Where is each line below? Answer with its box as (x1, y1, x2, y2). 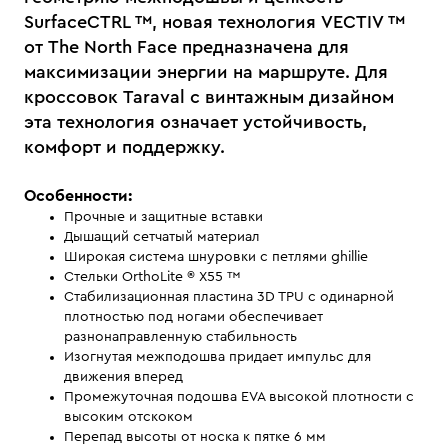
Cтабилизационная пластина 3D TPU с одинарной (64, 290, 394, 304)
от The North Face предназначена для (24, 38, 349, 56)
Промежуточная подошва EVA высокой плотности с (64, 390, 414, 404)
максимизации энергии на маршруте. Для (24, 63, 388, 81)
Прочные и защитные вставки (64, 210, 263, 224)
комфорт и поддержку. (24, 138, 225, 156)
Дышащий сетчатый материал (64, 230, 260, 244)
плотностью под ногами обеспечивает (64, 310, 323, 324)
